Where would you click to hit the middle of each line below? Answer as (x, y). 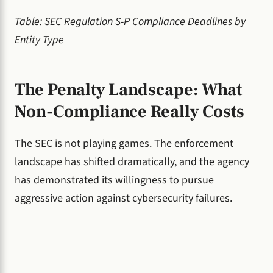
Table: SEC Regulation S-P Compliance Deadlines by (130, 22)
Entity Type (39, 40)
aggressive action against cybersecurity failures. (123, 198)
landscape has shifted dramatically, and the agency (132, 161)
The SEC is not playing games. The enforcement (124, 143)
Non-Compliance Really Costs (129, 112)
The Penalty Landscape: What (128, 90)
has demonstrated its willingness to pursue (114, 180)
